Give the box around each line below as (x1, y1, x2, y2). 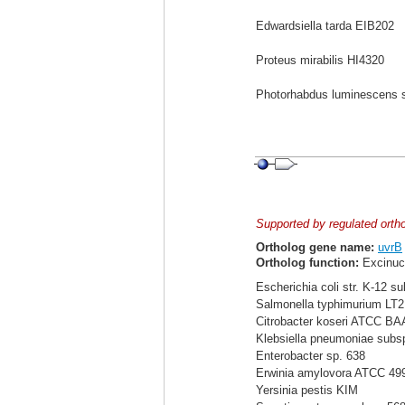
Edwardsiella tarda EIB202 (256, 19, 394, 33)
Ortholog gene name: (256, 240, 374, 254)
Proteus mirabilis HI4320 (256, 53, 384, 67)
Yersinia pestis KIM (256, 383, 358, 397)
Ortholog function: (256, 256, 359, 269)
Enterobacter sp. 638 (256, 349, 365, 363)
